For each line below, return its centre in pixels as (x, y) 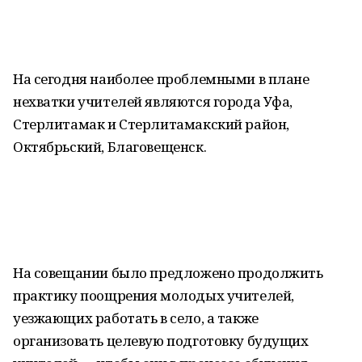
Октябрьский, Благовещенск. (110, 147)
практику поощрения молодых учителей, (154, 295)
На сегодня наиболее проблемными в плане (161, 79)
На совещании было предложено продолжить (168, 273)
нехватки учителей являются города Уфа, (153, 101)
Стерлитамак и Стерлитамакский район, (151, 124)
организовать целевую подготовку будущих (161, 341)
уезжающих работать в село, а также (136, 318)
